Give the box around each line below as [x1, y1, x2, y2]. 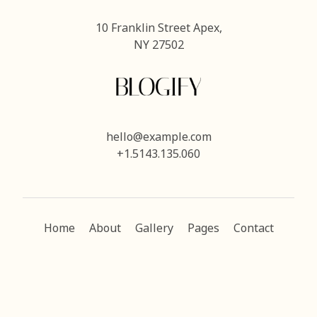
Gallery [134, 224, 173, 236]
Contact [233, 224, 274, 236]
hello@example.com [105, 132, 212, 144]
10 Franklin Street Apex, [95, 23, 222, 35]
